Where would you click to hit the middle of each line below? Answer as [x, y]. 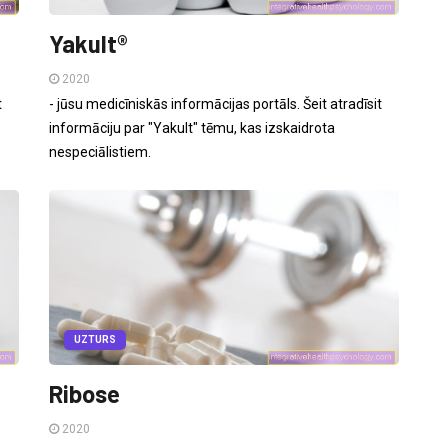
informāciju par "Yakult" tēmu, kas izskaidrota [192, 128]
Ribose [84, 394]
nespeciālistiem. [100, 152]
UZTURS [95, 340]
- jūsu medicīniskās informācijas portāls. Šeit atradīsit [215, 104]
